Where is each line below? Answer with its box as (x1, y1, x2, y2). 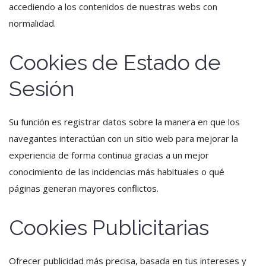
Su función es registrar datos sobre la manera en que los (9, 116, 240, 128)
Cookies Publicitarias (9, 215, 209, 240)
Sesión (9, 76, 75, 101)
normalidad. (9, 17, 56, 29)
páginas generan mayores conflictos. (9, 182, 159, 194)
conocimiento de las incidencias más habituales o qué (9, 166, 224, 178)
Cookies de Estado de (9, 50, 221, 75)
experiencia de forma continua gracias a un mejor (9, 149, 209, 161)
